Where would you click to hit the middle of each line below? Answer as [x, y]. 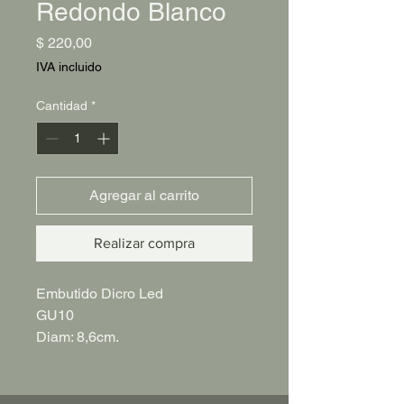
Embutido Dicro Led [100, 294]
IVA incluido [69, 67]
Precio [112, 42]
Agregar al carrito [144, 195]
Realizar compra [144, 243]
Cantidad [62, 106]
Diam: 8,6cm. [78, 337]
